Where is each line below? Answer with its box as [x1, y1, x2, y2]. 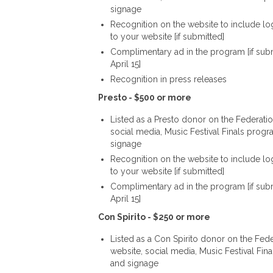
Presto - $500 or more [97, 92, 191, 102]
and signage [110, 258, 158, 268]
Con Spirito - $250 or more [97, 211, 210, 222]
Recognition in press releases [110, 74, 227, 84]
